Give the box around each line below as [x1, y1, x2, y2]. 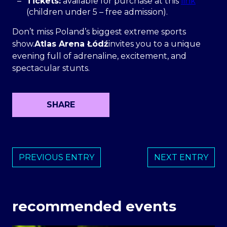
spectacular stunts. [12, 63, 90, 73]
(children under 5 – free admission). [26, 7, 168, 17]
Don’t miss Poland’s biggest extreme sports [12, 27, 186, 37]
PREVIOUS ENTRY [19, 153, 94, 163]
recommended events [12, 197, 176, 215]
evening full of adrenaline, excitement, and [12, 51, 186, 61]
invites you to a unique [108, 39, 201, 49]
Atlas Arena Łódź [34, 39, 108, 49]
